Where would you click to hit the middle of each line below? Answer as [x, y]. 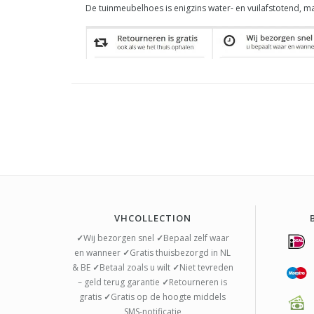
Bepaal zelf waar [196, 238]
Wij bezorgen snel [120, 238]
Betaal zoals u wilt [136, 268]
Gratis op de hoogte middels [169, 297]
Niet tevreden [206, 268]
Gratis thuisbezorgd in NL [180, 253]
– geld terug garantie [120, 282]
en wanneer [99, 253]
